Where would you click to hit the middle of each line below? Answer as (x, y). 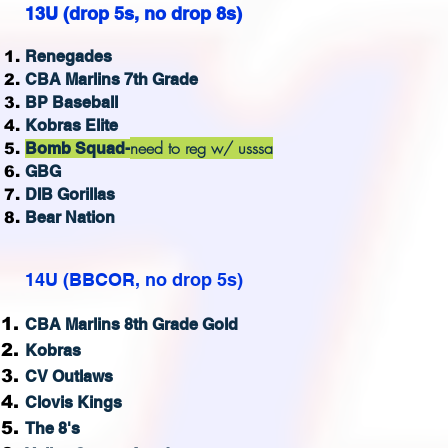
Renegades (68, 56)
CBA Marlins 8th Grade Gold (131, 324)
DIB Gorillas (70, 194)
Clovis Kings (73, 402)
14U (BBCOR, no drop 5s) (134, 279)
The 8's (52, 428)
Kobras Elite (71, 125)
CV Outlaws (69, 376)
